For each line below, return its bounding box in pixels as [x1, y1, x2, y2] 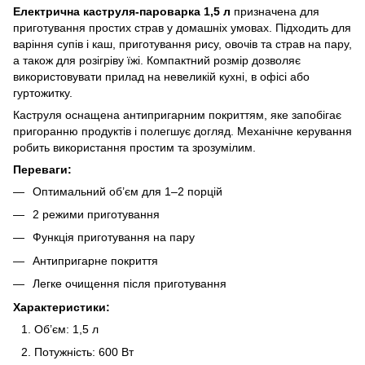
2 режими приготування [33, 207, 160, 221]
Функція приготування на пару [33, 231, 195, 244]
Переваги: [13, 162, 72, 176]
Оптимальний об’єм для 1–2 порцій [33, 184, 222, 198]
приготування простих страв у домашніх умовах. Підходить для [13, 20, 351, 34]
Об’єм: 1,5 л [34, 322, 99, 336]
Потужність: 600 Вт [34, 345, 134, 358]
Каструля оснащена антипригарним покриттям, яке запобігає [13, 108, 341, 121]
